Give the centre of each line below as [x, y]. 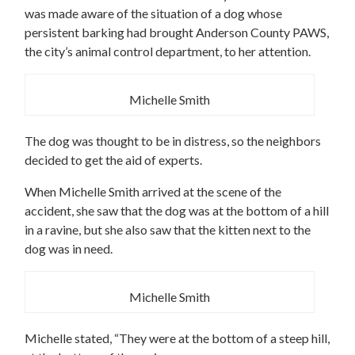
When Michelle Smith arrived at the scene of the [153, 191]
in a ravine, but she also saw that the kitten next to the [168, 229]
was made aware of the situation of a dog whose [153, 13]
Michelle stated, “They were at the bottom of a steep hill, [177, 338]
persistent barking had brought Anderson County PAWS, [177, 32]
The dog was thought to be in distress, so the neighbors [173, 141]
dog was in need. [69, 248]
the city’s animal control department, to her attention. [168, 51]
